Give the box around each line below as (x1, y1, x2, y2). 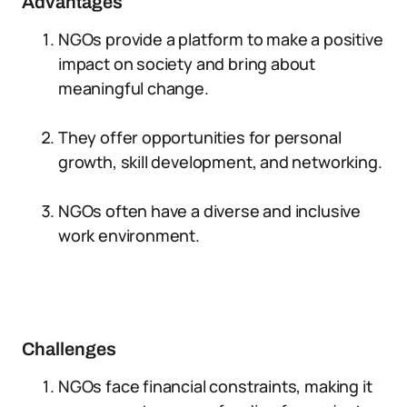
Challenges (22, 339, 116, 359)
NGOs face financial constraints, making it (58, 375, 372, 397)
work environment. (58, 224, 200, 246)
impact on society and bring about (58, 53, 316, 74)
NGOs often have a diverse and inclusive (58, 200, 361, 222)
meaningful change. (58, 77, 209, 99)
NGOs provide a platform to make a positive (58, 28, 383, 50)
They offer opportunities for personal (58, 126, 342, 148)
